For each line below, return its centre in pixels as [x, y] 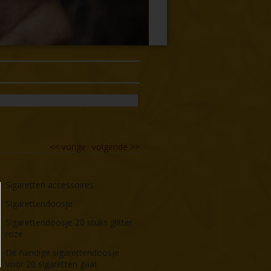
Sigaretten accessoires [50, 184]
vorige [74, 146]
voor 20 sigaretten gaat [52, 264]
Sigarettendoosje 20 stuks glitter [69, 222]
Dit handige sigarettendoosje [63, 252]
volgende [110, 146]
